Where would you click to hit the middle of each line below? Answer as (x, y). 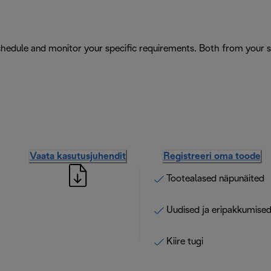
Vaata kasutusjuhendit (78, 156)
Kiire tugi (185, 242)
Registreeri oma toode (212, 156)
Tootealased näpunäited (215, 179)
